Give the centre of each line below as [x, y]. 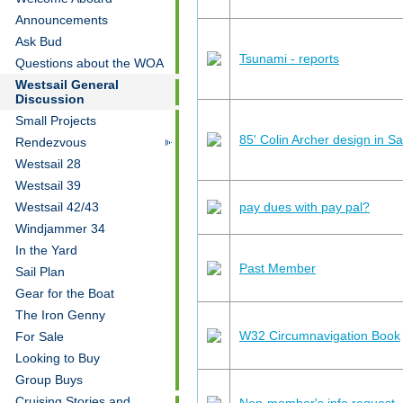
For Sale [40, 336]
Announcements [62, 20]
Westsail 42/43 [57, 207]
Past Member [278, 268]
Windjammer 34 [60, 228]
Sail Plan [40, 272]
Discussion [50, 99]
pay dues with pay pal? [304, 206]
